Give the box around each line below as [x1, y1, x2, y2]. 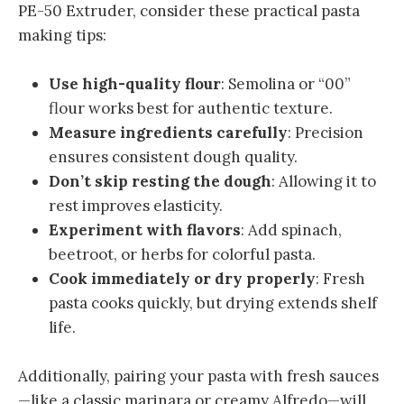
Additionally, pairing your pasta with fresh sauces [18, 366, 379, 387]
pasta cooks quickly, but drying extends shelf [49, 293, 377, 314]
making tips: [18, 25, 106, 46]
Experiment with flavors [49, 220, 241, 241]
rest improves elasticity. [49, 196, 223, 216]
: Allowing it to [271, 171, 376, 192]
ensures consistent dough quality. [49, 147, 298, 168]
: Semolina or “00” [221, 74, 351, 95]
